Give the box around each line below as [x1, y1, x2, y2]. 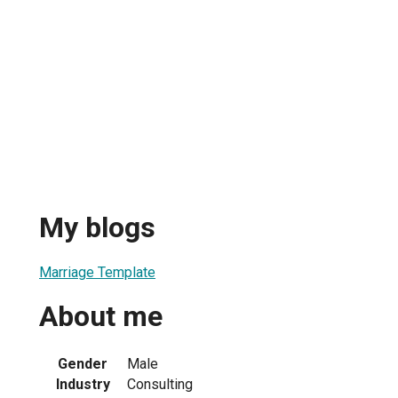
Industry [55, 375, 110, 393]
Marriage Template [39, 263, 155, 281]
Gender [58, 354, 107, 372]
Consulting [127, 375, 193, 393]
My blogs [39, 211, 155, 245]
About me [39, 299, 163, 334]
